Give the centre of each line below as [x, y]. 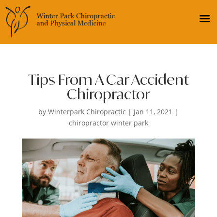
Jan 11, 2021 [153, 112]
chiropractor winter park [108, 123]
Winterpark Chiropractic [87, 112]
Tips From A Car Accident [108, 79]
